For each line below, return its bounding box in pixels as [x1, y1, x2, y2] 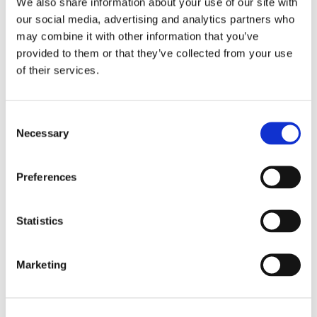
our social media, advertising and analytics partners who [16, 13, 294, 25]
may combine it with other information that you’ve [16, 30, 259, 42]
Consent [5, 113, 45, 125]
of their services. [16, 64, 99, 76]
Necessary [16, 127, 69, 139]
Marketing [16, 258, 67, 270]
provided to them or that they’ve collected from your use [16, 47, 292, 59]
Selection [5, 129, 48, 142]
